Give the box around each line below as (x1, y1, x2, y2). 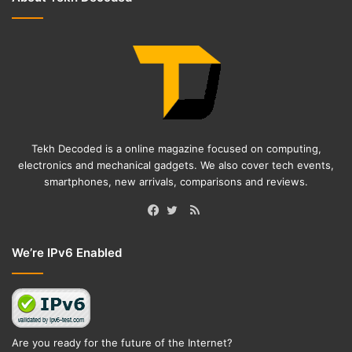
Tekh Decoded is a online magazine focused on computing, (31, 141, 321, 155)
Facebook (156, 221, 211, 236)
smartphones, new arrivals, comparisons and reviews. (44, 174, 308, 188)
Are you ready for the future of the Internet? (12, 335, 233, 349)
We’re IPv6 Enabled (12, 244, 122, 260)
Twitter (175, 221, 214, 236)
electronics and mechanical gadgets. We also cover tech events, (18, 158, 334, 171)
